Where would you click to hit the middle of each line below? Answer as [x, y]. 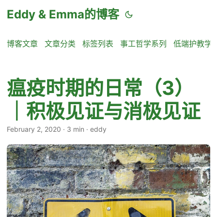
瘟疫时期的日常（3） [100, 88]
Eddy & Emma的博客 [63, 14]
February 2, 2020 [34, 129]
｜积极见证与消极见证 [104, 111]
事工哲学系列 [143, 44]
